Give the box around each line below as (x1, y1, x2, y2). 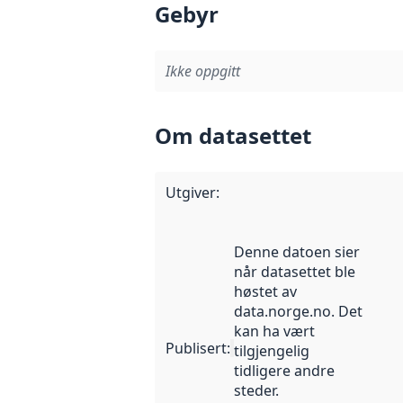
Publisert (166, 338, 227, 359)
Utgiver (166, 183, 216, 203)
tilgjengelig (233, 341, 309, 362)
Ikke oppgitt (166, 61, 240, 82)
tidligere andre (233, 361, 335, 381)
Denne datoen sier (233, 242, 360, 263)
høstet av (233, 282, 297, 302)
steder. (233, 381, 279, 401)
